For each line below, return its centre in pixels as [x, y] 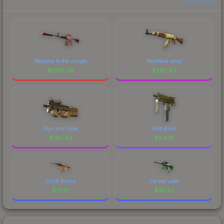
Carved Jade [164, 181]
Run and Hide [60, 128]
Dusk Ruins [60, 181]
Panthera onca [164, 61]
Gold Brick [164, 128]
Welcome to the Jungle [60, 61]
